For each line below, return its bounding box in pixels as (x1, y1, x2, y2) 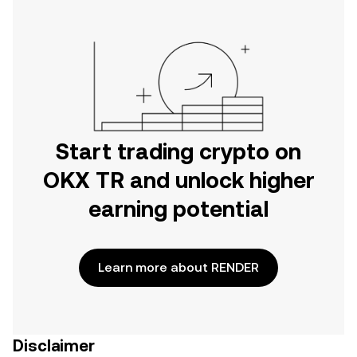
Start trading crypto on (56, 139, 301, 164)
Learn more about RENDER (98, 260, 259, 275)
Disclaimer (13, 336, 95, 355)
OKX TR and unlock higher (42, 167, 315, 193)
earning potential (88, 196, 269, 222)
